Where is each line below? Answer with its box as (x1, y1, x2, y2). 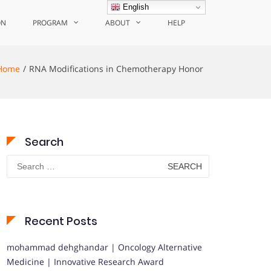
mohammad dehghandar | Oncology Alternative (7, 241, 202, 253)
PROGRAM (33, 18, 68, 28)
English (120, 2, 149, 11)
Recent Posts (25, 214, 97, 229)
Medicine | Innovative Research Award (7, 256, 164, 267)
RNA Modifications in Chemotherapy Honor (29, 63, 203, 74)
